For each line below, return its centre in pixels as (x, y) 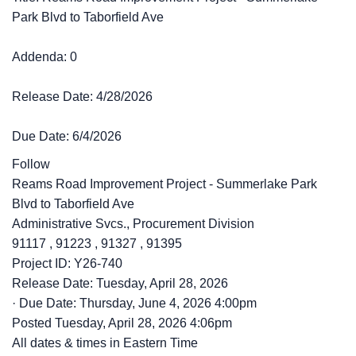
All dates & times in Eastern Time (105, 343)
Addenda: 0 (44, 57)
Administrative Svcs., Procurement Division (133, 224)
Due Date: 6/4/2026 (67, 136)
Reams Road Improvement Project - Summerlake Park (164, 184)
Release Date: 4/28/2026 (82, 97)
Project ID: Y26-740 (67, 263)
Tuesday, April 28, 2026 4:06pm (143, 323)
